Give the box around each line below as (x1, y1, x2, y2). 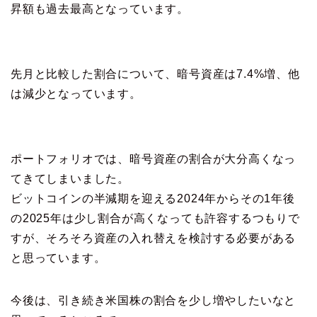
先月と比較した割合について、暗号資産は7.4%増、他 (11, 68, 300, 81)
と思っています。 (11, 252, 106, 265)
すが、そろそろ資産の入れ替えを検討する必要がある (11, 232, 296, 245)
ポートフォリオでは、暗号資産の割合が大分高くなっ (11, 153, 296, 166)
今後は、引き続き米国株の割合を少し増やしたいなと (11, 294, 296, 307)
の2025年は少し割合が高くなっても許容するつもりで (11, 212, 300, 225)
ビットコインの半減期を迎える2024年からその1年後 (11, 192, 295, 205)
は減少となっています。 (11, 88, 142, 100)
